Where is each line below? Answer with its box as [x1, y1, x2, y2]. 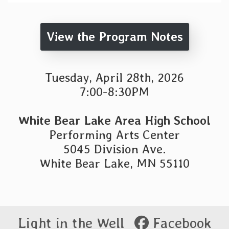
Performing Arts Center [49, 127, 180, 142]
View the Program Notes [46, 29, 183, 44]
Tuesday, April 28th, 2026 [45, 70, 184, 85]
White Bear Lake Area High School [18, 113, 211, 128]
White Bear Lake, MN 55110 [39, 156, 190, 171]
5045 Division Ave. [63, 142, 166, 156]
